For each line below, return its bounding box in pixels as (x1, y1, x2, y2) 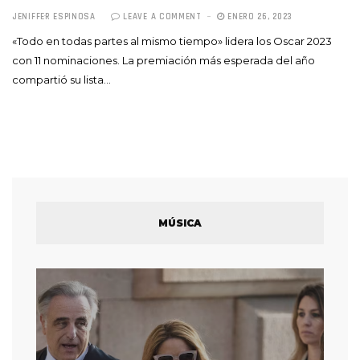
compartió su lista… (12, 73, 111, 87)
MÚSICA (158, 217, 202, 230)
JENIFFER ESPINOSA (12, 11, 96, 23)
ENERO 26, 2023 (224, 11, 293, 23)
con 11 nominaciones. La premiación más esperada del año (12, 54, 315, 67)
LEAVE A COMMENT (123, 11, 202, 23)
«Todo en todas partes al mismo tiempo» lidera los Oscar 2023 (12, 35, 332, 48)
